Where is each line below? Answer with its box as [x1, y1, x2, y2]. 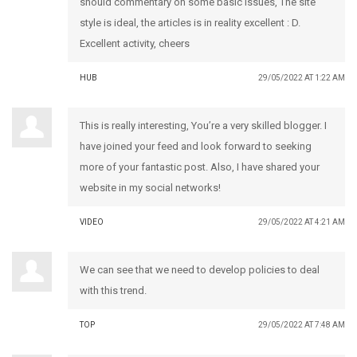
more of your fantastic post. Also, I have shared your [80, 160, 320, 173]
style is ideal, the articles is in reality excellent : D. [80, 16, 300, 29]
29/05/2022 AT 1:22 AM [258, 73, 345, 82]
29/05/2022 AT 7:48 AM [258, 320, 345, 329]
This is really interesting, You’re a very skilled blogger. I [80, 119, 327, 131]
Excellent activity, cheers [80, 37, 190, 49]
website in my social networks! [80, 181, 221, 194]
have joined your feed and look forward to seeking [80, 139, 312, 152]
